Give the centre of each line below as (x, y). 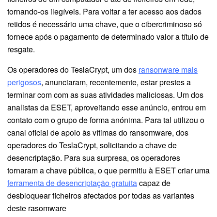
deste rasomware (37, 208)
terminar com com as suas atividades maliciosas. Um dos (105, 94)
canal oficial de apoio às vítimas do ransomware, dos (98, 132)
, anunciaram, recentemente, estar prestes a (116, 82)
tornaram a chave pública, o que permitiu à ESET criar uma (108, 170)
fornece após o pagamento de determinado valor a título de (108, 36)
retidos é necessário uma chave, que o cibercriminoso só (105, 24)
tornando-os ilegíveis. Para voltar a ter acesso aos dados (104, 11)
